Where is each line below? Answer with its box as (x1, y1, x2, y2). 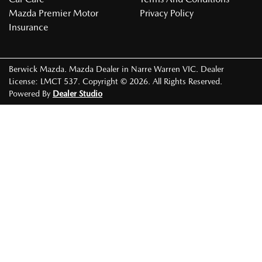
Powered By (9, 89, 53, 99)
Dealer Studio (53, 89, 102, 99)
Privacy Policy (140, 8, 194, 19)
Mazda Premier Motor (9, 8, 98, 19)
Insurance (9, 22, 49, 33)
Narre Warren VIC (131, 64, 196, 74)
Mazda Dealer (69, 64, 119, 74)
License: (9, 77, 40, 87)
